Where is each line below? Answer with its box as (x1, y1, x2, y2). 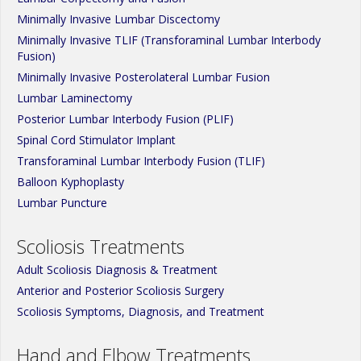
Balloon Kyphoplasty (17, 174, 124, 190)
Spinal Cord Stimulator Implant (17, 132, 176, 148)
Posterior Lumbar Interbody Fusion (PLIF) (17, 111, 234, 127)
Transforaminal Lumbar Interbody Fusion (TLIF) (17, 153, 265, 169)
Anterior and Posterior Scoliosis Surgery (17, 283, 224, 299)
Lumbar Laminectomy (17, 90, 132, 106)
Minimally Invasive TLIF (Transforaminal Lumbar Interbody (17, 32, 321, 48)
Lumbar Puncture (17, 195, 107, 211)
